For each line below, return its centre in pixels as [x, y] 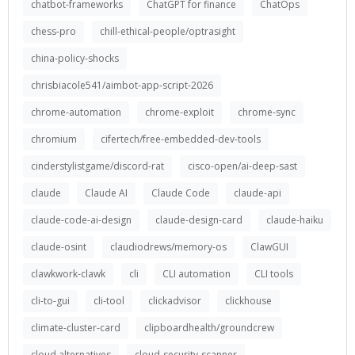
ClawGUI [269, 247]
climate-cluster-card [76, 328]
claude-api [258, 193]
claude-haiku [295, 220]
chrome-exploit [179, 112]
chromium [54, 139]
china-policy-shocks [75, 58]
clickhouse [248, 301]
